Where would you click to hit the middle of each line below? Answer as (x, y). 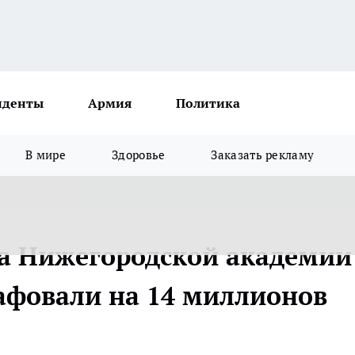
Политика (208, 103)
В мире (46, 155)
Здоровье (139, 155)
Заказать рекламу (263, 155)
